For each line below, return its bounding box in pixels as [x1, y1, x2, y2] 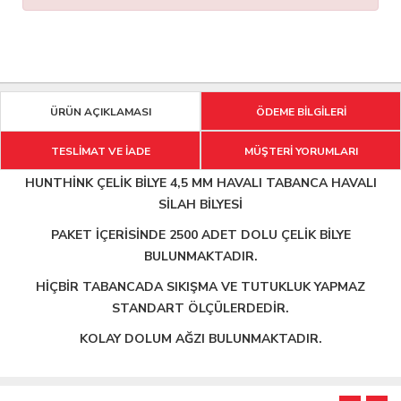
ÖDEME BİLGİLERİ [255, 105, 346, 120]
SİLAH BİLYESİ [158, 196, 243, 214]
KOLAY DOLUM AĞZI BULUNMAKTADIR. [79, 330, 322, 348]
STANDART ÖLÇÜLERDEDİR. [112, 300, 289, 318]
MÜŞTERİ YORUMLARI [243, 144, 358, 159]
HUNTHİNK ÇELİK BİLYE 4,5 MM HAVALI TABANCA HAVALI [24, 175, 377, 192]
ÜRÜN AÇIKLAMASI [49, 105, 151, 120]
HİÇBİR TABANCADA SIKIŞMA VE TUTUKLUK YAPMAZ [36, 278, 365, 296]
